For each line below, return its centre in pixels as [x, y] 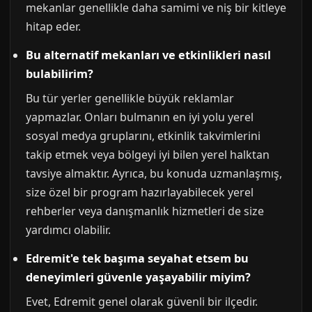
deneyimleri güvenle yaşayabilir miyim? [138, 277]
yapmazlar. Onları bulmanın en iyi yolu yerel [140, 117]
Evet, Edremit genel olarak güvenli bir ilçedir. [142, 302]
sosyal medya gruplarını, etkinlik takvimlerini [143, 136]
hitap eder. [53, 26]
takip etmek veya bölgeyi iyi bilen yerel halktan [148, 155]
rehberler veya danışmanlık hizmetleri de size [145, 211]
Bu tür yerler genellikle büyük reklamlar [130, 98]
